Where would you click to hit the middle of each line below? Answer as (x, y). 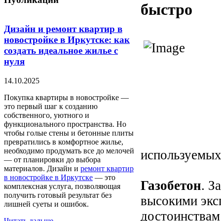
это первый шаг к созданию (51, 106)
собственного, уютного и (47, 115)
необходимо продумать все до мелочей (69, 150)
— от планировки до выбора (52, 159)
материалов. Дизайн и (42, 168)
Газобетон (171, 185)
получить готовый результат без (58, 195)
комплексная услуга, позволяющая (62, 186)
